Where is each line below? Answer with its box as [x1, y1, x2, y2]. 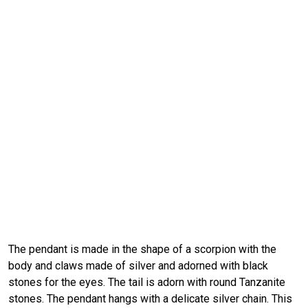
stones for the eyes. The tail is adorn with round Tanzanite [8, 275, 285, 289]
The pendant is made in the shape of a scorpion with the [8, 242, 276, 256]
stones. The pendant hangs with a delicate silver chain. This [8, 291, 292, 305]
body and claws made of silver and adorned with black [8, 258, 268, 272]
